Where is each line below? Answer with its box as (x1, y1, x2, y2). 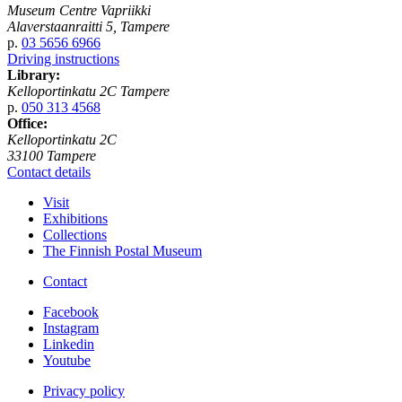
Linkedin (43, 336, 94, 353)
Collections (43, 227, 107, 243)
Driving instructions (7, 51, 119, 67)
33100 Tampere (7, 148, 96, 164)
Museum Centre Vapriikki (7, 3, 151, 19)
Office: (7, 116, 48, 132)
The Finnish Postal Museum (43, 243, 202, 259)
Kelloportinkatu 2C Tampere (7, 83, 170, 100)
